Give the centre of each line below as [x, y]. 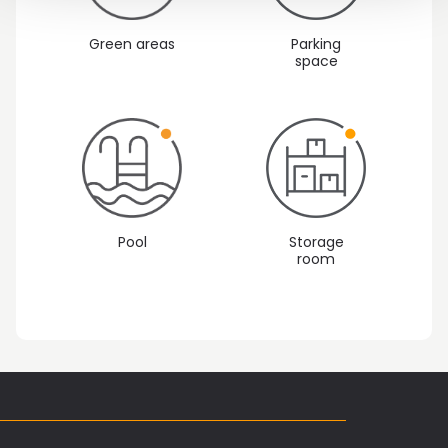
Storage [316, 241]
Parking [316, 44]
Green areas [132, 44]
